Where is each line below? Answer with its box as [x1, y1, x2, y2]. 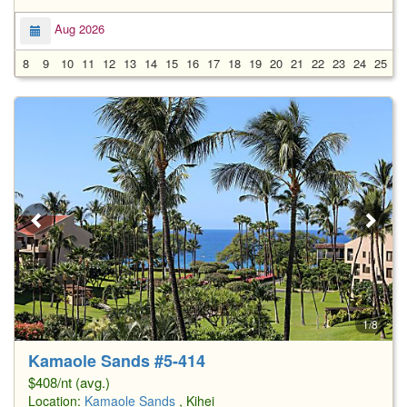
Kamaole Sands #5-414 [28, 348, 205, 372]
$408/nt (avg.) [28, 372, 110, 392]
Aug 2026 [51, 20, 104, 38]
